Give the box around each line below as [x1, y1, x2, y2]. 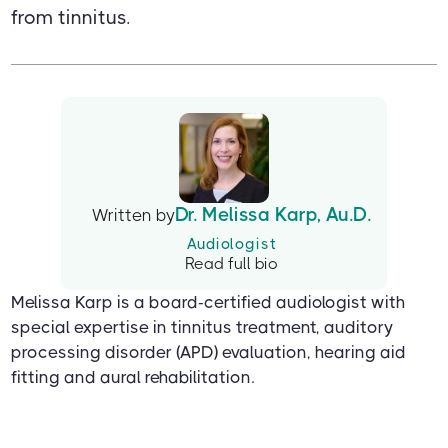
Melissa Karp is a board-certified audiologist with [11, 291, 406, 312]
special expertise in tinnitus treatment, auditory [11, 316, 394, 337]
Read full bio [185, 253, 278, 273]
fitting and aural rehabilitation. [11, 366, 255, 387]
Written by [92, 204, 175, 225]
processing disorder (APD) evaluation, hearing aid [11, 341, 407, 362]
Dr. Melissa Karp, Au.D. [175, 203, 371, 226]
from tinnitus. [11, 5, 131, 29]
